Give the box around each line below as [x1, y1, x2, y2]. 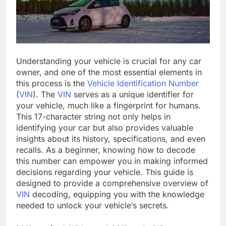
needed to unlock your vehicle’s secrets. [16, 200, 169, 210]
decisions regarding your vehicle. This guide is [16, 166, 193, 177]
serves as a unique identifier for [71, 89, 194, 99]
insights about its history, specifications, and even [16, 133, 205, 144]
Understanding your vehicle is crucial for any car [16, 55, 201, 66]
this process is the [16, 78, 87, 88]
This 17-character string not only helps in [16, 111, 171, 122]
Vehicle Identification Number [87, 78, 199, 88]
